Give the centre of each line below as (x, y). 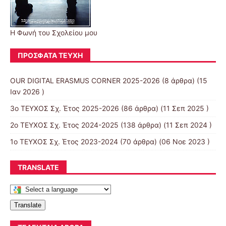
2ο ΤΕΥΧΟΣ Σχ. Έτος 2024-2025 (64, 125)
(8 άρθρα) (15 (184, 80)
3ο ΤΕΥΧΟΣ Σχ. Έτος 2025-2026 (65, 108)
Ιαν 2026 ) (27, 91)
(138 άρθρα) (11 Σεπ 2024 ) (165, 125)
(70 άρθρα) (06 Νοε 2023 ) (164, 141)
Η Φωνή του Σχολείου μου (54, 32)
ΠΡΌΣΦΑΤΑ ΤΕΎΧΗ (50, 55)
